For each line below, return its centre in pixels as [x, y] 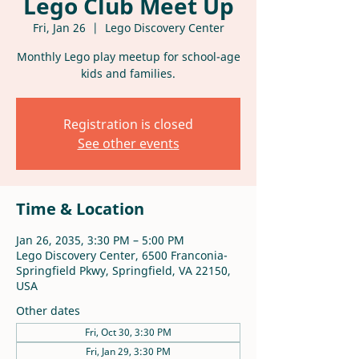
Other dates [48, 311]
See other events [128, 143]
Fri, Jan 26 [59, 28]
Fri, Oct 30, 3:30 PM [128, 332]
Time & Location [80, 209]
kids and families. [128, 73]
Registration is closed [128, 124]
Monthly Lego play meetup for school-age [128, 56]
